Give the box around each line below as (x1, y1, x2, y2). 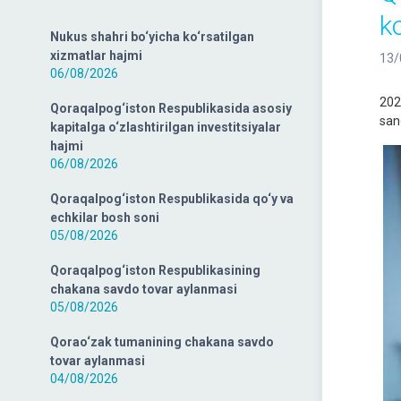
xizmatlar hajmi (50, 48, 142, 63)
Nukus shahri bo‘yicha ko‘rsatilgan (50, 30, 254, 44)
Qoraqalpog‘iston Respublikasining (50, 263, 260, 277)
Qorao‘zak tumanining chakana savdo (50, 335, 274, 349)
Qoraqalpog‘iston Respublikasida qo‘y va (50, 192, 294, 206)
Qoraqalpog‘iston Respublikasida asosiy (50, 101, 292, 115)
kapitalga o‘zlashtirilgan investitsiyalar (50, 120, 281, 134)
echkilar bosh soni (50, 210, 159, 225)
